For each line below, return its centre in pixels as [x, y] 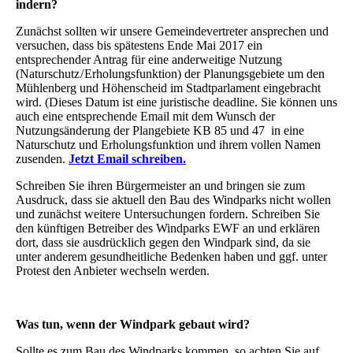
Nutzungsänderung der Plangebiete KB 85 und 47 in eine [160, 130]
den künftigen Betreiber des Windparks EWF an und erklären [168, 228]
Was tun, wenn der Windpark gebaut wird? [133, 324]
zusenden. [42, 158]
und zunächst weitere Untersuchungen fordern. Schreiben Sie [168, 214]
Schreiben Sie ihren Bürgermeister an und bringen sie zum [160, 185]
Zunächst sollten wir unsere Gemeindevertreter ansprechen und [172, 31]
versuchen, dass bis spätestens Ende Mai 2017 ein [139, 45]
